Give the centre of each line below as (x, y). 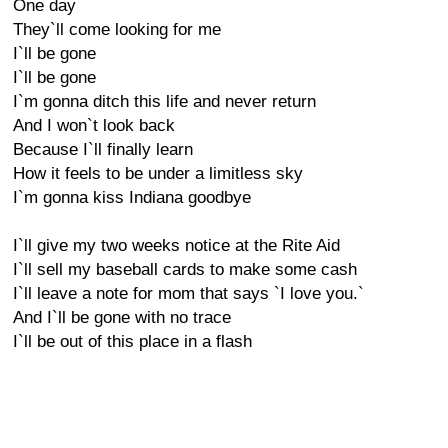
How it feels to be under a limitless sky (158, 173)
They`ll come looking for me (117, 29)
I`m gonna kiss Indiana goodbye (132, 197)
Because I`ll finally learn (103, 149)
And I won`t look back (94, 125)
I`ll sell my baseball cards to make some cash (185, 269)
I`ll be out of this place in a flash (132, 341)
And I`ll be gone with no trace (122, 317)
